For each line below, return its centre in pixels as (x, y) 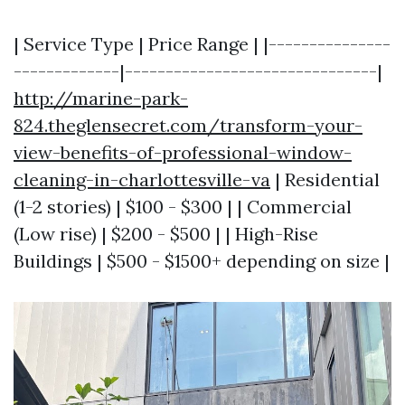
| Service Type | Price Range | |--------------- (202, 44)
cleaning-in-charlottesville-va (142, 179)
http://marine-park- (101, 98)
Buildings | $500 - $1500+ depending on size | (202, 261)
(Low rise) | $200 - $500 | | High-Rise (166, 234)
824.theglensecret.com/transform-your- (188, 125)
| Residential (325, 179)
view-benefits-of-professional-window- (183, 152)
